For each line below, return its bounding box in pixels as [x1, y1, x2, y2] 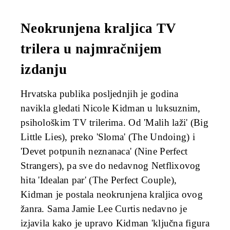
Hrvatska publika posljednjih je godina [21, 88, 179, 99]
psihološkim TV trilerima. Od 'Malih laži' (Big [21, 117, 208, 128]
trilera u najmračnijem [21, 41, 162, 56]
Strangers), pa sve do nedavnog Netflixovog [21, 160, 201, 171]
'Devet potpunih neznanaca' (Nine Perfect [21, 145, 188, 157]
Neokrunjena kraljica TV [21, 20, 177, 36]
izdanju [21, 61, 67, 77]
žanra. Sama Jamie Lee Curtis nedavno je [21, 203, 187, 214]
